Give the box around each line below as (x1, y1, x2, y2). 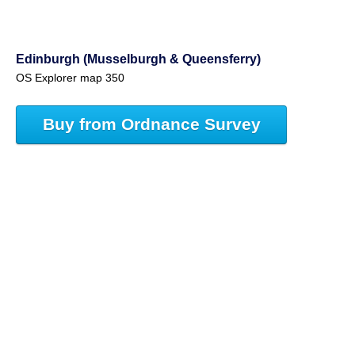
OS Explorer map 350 (16, 72, 124, 85)
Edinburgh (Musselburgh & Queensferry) (16, 52, 261, 67)
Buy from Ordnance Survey (42, 115, 261, 134)
